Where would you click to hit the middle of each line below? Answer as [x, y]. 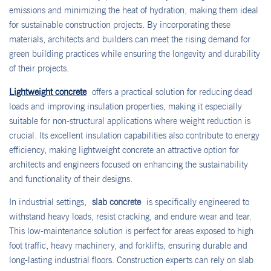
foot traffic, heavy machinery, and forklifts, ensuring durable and [128, 245]
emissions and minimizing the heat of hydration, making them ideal [134, 11]
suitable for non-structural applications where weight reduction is [130, 121]
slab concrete [116, 202]
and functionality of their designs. [71, 179]
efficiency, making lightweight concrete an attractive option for [124, 150]
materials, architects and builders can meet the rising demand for [130, 40]
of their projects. [39, 69]
